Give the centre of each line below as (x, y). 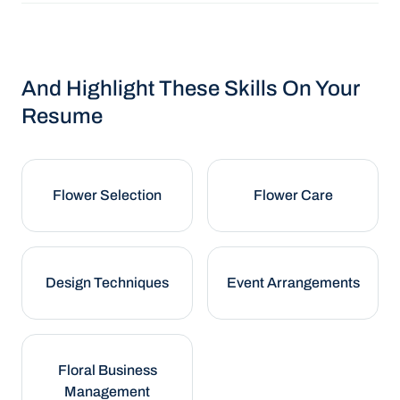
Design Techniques (107, 283)
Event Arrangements (293, 283)
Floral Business (107, 370)
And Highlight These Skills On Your (191, 88)
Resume (62, 116)
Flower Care (293, 195)
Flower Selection (107, 195)
